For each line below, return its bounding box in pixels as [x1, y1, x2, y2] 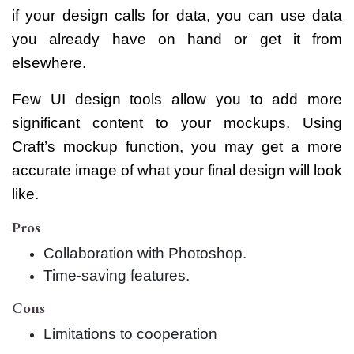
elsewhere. [12, 54, 86, 71]
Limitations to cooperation [43, 325, 217, 342]
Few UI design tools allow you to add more [12, 90, 342, 107]
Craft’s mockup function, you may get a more [12, 137, 342, 155]
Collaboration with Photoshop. [43, 244, 247, 262]
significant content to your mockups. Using [12, 114, 342, 131]
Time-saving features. [43, 266, 190, 284]
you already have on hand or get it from [12, 30, 342, 47]
